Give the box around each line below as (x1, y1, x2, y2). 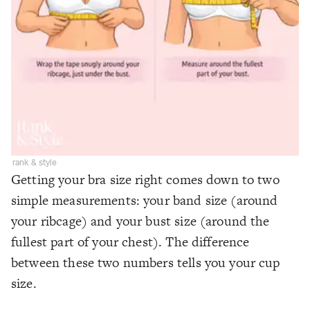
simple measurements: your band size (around (11, 191, 278, 210)
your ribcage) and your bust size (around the (11, 212, 270, 231)
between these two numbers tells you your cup (11, 253, 280, 273)
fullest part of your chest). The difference (11, 232, 250, 252)
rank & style (12, 158, 57, 167)
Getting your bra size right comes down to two (11, 170, 280, 190)
